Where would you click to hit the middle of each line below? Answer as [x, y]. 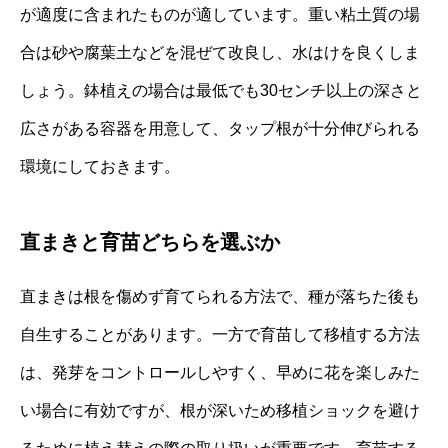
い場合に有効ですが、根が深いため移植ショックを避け [220, 411]
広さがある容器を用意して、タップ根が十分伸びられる [220, 129]
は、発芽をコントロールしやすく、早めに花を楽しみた [220, 373]
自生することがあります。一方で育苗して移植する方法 [220, 335]
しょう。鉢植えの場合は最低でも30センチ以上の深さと [221, 91]
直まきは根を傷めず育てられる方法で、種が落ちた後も [220, 297]
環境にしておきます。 [100, 167]
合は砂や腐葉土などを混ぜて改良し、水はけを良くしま [220, 53]
